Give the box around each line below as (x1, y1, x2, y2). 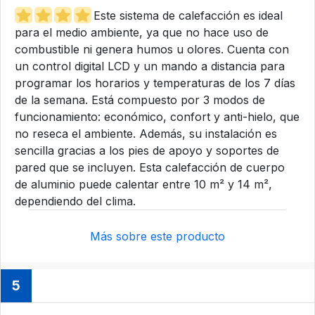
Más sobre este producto (90, 229, 225, 243)
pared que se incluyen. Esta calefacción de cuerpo (15, 160, 285, 174)
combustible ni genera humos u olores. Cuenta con (15, 41, 289, 56)
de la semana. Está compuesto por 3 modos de (15, 92, 265, 107)
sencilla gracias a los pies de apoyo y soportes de (15, 143, 279, 157)
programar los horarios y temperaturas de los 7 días (15, 75, 295, 90)
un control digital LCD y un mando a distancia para (15, 58, 285, 73)
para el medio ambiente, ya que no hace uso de (15, 25, 269, 39)
